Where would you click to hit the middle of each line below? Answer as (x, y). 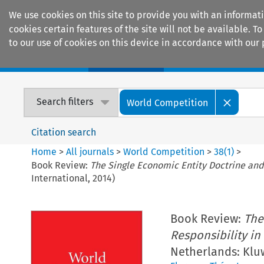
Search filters (65, 102)
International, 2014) (73, 178)
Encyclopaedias (217, 60)
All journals (91, 151)
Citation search (64, 132)
